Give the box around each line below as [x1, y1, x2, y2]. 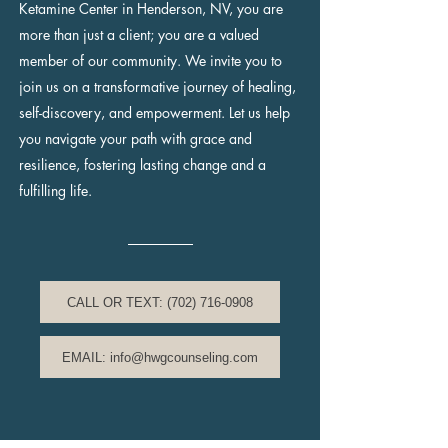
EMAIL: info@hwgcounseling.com [62, 349, 258, 365]
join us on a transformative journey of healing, [19, 77, 296, 96]
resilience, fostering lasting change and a [19, 155, 266, 174]
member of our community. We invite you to [19, 51, 282, 70]
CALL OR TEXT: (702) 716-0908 [67, 294, 253, 310]
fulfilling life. [19, 181, 92, 200]
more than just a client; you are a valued [19, 25, 259, 44]
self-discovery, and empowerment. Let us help [19, 103, 290, 122]
